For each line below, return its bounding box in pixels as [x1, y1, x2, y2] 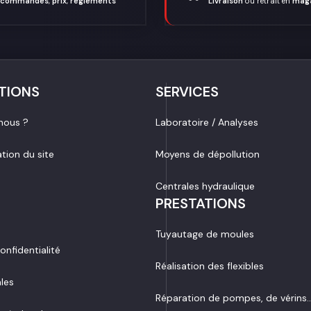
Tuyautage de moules [155, 228, 254, 241]
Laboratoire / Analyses [155, 116, 258, 129]
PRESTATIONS [155, 194, 246, 213]
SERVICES [155, 83, 219, 101]
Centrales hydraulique [155, 180, 255, 193]
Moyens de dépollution [155, 148, 260, 161]
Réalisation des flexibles [155, 260, 264, 273]
